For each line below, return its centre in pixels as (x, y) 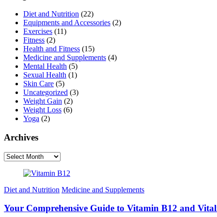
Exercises (38, 31)
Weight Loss (42, 110)
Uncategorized (46, 93)
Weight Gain (43, 101)
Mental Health (45, 66)
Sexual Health (45, 75)
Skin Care (39, 84)
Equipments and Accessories (67, 23)
